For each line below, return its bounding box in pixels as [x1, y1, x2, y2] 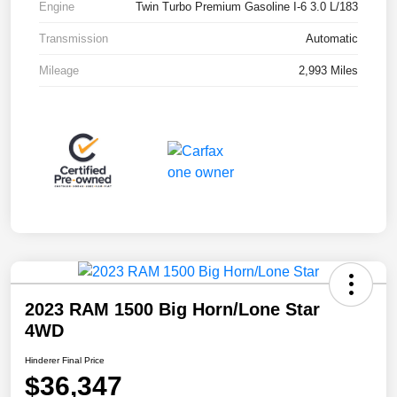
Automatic [306, 32, 358, 46]
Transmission [39, 32, 108, 46]
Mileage [39, 64, 79, 78]
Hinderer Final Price [25, 354, 105, 365]
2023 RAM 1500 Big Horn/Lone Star [25, 299, 320, 319]
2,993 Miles [299, 64, 358, 78]
